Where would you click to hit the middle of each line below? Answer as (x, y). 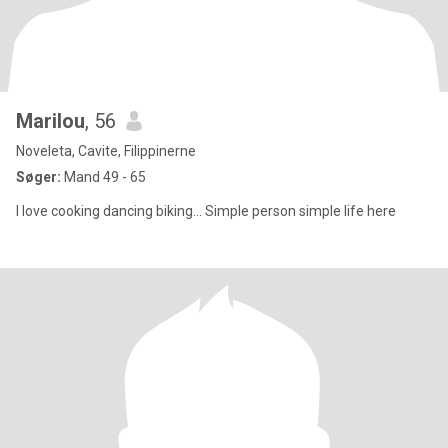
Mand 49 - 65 (103, 177)
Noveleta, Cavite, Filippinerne (106, 151)
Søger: (38, 177)
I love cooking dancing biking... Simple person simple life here (206, 211)
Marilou (50, 121)
